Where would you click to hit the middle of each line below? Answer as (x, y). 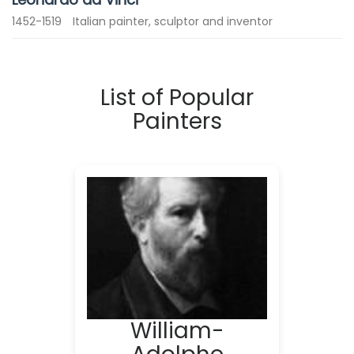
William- (177, 331)
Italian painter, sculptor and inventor (173, 21)
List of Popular (177, 98)
